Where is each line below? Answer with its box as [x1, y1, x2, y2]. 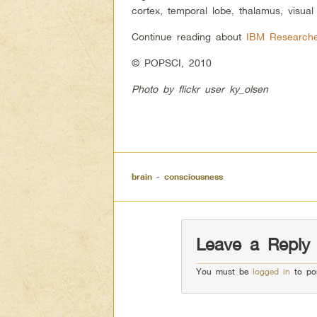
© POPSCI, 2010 [132, 57, 212, 69]
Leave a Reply [195, 234, 310, 255]
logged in [252, 265, 290, 277]
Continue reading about [132, 30, 247, 43]
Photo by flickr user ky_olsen [132, 83, 269, 96]
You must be [195, 265, 253, 277]
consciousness [164, 171, 223, 183]
